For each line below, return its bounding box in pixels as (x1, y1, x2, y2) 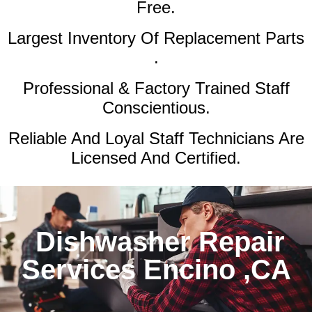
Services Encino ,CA (21, 254, 291, 286)
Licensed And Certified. (71, 148, 241, 168)
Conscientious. (102, 98, 210, 118)
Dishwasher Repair (27, 226, 285, 258)
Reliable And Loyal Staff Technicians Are (8, 129, 304, 148)
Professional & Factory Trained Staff (22, 79, 290, 98)
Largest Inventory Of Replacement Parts (8, 29, 304, 48)
